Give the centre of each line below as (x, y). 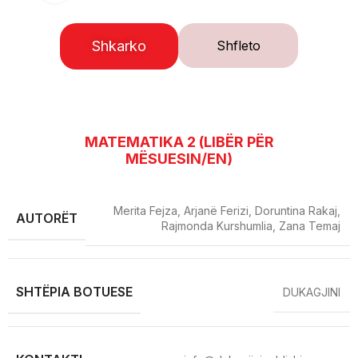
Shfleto (238, 46)
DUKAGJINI (312, 292)
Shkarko (119, 46)
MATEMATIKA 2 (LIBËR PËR (179, 142)
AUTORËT (47, 218)
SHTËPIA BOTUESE (74, 292)
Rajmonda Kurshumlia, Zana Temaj (251, 226)
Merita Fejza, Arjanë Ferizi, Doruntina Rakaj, (227, 211)
